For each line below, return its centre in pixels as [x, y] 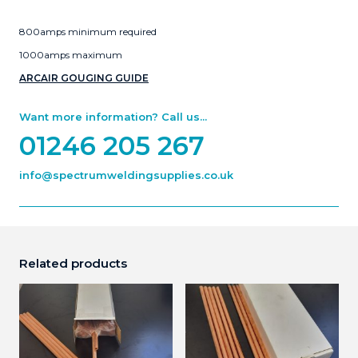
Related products [73, 264]
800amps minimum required [88, 32]
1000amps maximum [71, 55]
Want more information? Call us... [113, 116]
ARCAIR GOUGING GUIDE [84, 78]
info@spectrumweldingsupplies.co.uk [126, 175]
